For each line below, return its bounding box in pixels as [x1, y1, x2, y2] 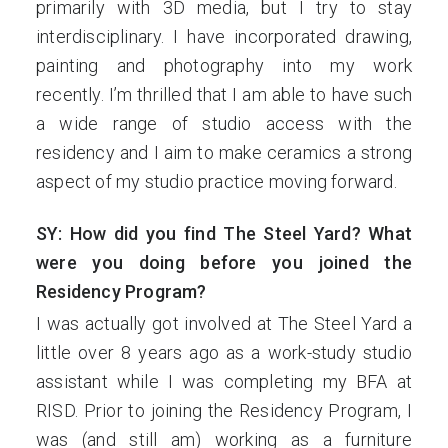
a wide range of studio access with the [36, 113, 412, 134]
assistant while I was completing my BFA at [36, 371, 412, 392]
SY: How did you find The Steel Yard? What [36, 223, 412, 244]
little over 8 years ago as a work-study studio [36, 342, 412, 363]
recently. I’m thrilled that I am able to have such [36, 84, 412, 105]
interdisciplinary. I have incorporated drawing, [36, 26, 412, 47]
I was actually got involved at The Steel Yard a [36, 313, 412, 334]
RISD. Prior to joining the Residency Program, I [36, 400, 412, 421]
